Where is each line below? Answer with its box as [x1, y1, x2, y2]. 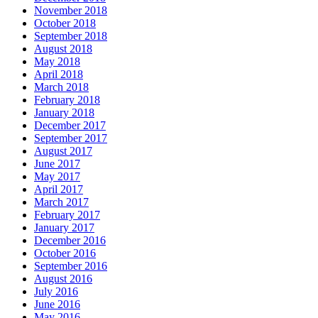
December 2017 [34, 119, 106, 132]
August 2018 [34, 43, 92, 55]
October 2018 [34, 17, 96, 30]
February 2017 [34, 209, 100, 221]
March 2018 [34, 81, 89, 94]
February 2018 [34, 94, 100, 106]
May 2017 [34, 170, 80, 183]
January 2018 [34, 106, 94, 119]
